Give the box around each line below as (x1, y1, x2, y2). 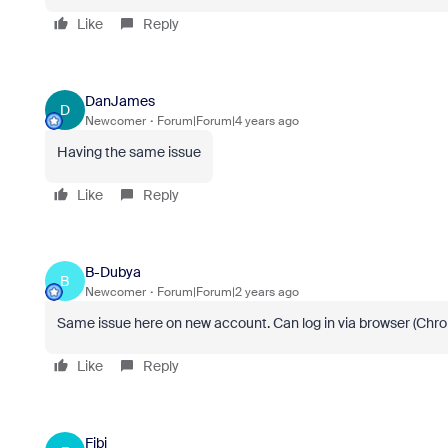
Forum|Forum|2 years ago (156, 283, 299, 300)
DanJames (84, 91, 155, 110)
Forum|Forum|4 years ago (156, 112, 299, 129)
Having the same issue (56, 143, 201, 161)
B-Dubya (84, 262, 141, 281)
